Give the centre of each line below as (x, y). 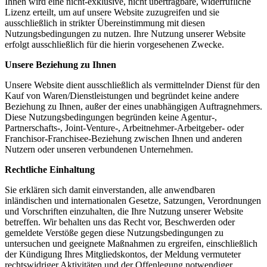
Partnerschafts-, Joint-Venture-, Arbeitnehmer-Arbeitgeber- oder (124, 128)
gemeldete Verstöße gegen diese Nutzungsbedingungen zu (114, 233)
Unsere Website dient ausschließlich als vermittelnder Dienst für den (132, 85)
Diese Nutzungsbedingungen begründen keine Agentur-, (111, 117)
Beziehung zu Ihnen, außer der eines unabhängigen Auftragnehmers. (133, 106)
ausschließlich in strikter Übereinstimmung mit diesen (105, 23)
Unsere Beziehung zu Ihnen (60, 65)
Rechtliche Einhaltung (50, 170)
